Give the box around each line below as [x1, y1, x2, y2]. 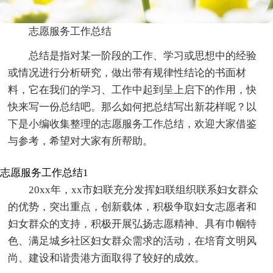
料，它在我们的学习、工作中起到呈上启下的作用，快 [8, 84, 257, 96]
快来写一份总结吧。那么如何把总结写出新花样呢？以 [8, 101, 257, 113]
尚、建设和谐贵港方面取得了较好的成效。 [8, 252, 205, 264]
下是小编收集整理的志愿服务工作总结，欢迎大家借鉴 [8, 118, 257, 130]
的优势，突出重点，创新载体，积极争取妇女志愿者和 [8, 201, 257, 213]
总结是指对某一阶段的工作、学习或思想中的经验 [29, 50, 257, 62]
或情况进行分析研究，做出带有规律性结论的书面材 [8, 67, 247, 79]
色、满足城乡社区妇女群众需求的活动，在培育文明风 [8, 235, 257, 247]
